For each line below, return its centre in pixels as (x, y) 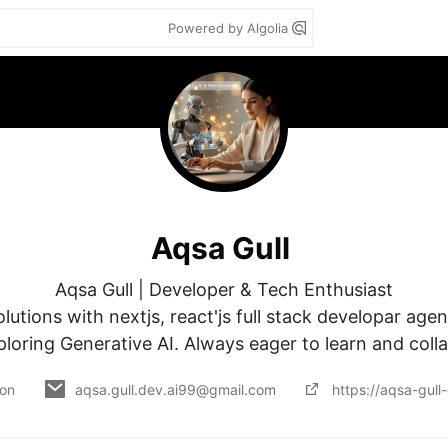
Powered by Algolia (230, 28)
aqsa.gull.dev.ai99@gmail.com (175, 389)
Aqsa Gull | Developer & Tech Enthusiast (224, 289)
